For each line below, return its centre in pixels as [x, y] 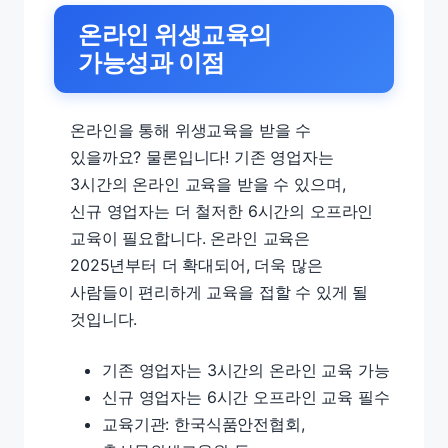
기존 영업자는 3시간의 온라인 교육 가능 [246, 370]
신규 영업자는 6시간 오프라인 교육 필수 [246, 397]
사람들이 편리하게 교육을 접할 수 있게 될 [219, 292]
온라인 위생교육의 [175, 34]
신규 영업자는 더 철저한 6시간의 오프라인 [222, 211]
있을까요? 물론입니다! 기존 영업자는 [202, 157]
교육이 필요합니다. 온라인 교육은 [190, 238]
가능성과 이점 [151, 62]
